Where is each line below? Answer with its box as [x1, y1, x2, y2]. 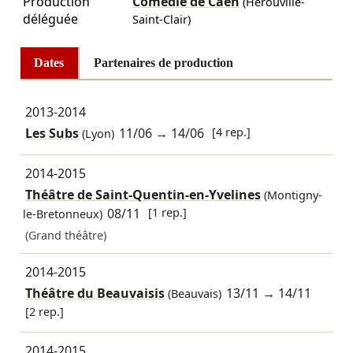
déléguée [22, 10, 78, 28]
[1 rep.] [148, 204, 188, 220]
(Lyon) [78, 126, 114, 142]
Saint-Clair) [132, 12, 191, 28]
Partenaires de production [93, 56, 233, 70]
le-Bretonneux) [22, 206, 102, 221]
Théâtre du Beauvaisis [24, 284, 165, 303]
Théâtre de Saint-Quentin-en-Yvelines [24, 185, 261, 203]
